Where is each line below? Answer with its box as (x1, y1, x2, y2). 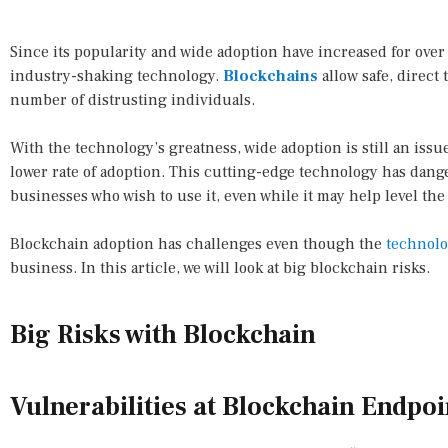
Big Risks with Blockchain (10, 318, 316, 353)
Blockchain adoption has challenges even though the (10, 234, 386, 255)
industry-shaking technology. (10, 66, 223, 87)
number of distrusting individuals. (10, 90, 255, 111)
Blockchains (223, 66, 318, 87)
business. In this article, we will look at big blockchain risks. (10, 258, 430, 279)
